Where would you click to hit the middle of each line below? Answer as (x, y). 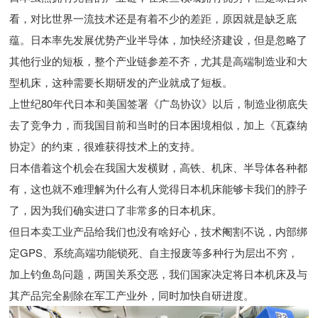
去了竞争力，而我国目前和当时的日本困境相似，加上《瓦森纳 (159, 125)
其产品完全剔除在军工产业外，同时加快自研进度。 (132, 295)
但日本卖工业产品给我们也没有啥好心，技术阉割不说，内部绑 (159, 231)
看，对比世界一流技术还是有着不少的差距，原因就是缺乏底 (153, 18)
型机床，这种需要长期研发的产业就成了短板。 (121, 82)
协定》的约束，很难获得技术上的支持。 (105, 146)
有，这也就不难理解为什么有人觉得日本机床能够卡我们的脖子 (159, 189)
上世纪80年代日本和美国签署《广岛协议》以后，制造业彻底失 (159, 104)
